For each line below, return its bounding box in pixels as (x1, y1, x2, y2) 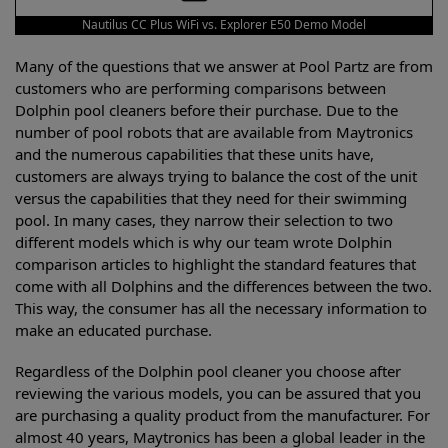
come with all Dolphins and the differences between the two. (15, 276, 432, 296)
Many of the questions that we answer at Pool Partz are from (15, 56, 433, 76)
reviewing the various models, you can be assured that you (15, 383, 421, 404)
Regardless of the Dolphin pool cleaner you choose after (15, 361, 401, 382)
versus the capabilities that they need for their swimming (15, 188, 407, 208)
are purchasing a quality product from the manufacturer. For (15, 405, 430, 426)
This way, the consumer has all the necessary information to (15, 298, 427, 318)
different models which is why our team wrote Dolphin (15, 232, 392, 252)
